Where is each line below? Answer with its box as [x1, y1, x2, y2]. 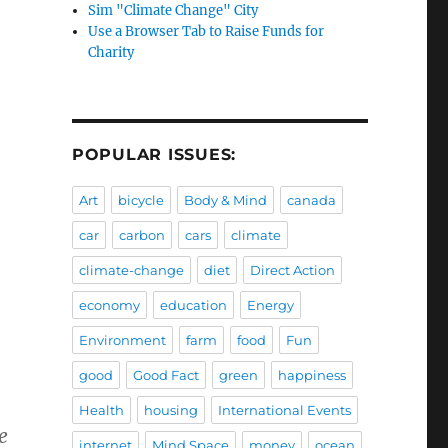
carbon [118, 227, 165, 244]
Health [78, 402, 124, 419]
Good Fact [132, 367, 199, 384]
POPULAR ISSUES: [71, 145, 237, 165]
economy [78, 297, 140, 314]
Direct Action [249, 262, 335, 279]
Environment [78, 332, 166, 349]
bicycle [117, 192, 164, 209]
